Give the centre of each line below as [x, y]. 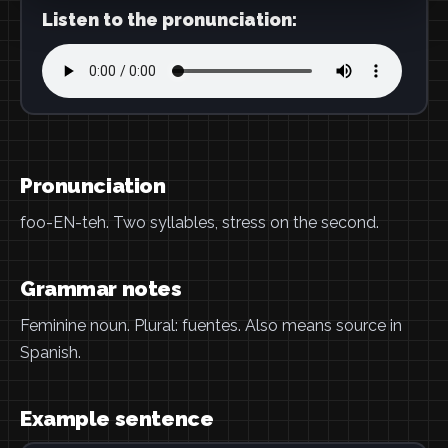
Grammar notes [101, 288]
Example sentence [117, 418]
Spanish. [50, 352]
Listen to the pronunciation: [169, 19]
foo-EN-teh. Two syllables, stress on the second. [199, 222]
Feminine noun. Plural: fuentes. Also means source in [211, 325]
